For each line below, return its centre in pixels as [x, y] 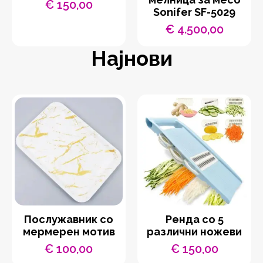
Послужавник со [69, 220]
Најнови [131, 59]
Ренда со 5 [194, 220]
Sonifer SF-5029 [194, 12]
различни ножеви [194, 232]
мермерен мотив [69, 232]
